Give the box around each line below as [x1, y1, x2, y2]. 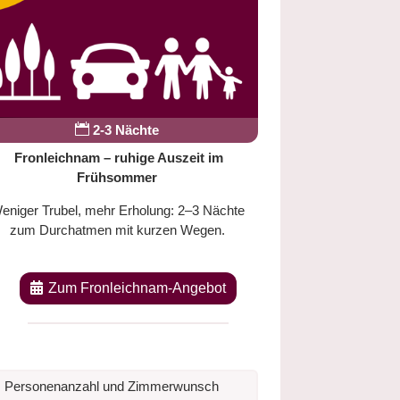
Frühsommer [77, 169, 158, 185]
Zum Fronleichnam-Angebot [48, 280, 227, 296]
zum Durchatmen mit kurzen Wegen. [9, 221, 225, 237]
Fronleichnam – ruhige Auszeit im [11, 149, 224, 165]
